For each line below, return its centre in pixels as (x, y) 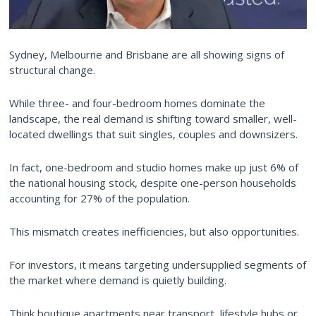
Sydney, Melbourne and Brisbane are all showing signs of (147, 55)
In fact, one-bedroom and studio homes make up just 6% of (154, 168)
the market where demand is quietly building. (118, 280)
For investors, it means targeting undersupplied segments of (158, 265)
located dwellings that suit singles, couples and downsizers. (153, 134)
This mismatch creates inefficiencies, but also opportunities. (154, 232)
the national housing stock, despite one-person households (153, 183)
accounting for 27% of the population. (99, 199)
